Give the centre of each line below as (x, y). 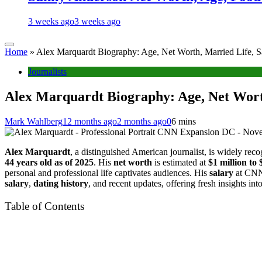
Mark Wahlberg (34, 121)
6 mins (184, 121)
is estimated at (180, 162)
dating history (61, 183)
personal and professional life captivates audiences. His (107, 173)
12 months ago (90, 121)
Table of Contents (44, 206)
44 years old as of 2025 (49, 162)
